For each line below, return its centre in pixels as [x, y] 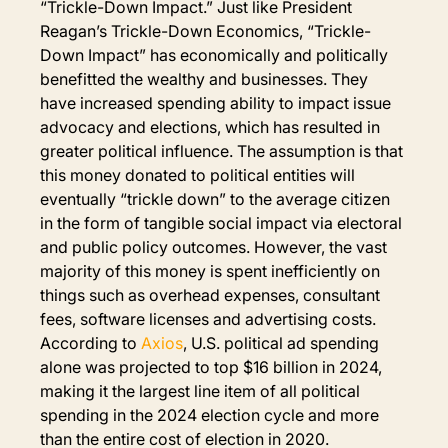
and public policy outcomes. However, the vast [216, 246]
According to [91, 342]
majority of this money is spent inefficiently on [212, 270]
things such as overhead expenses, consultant [212, 294]
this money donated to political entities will [200, 174]
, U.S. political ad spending [283, 342]
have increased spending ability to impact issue [218, 102]
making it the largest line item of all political [202, 390]
